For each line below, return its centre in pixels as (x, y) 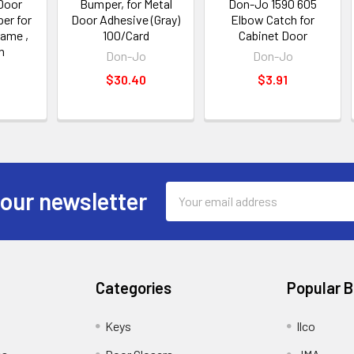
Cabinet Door (273, 35)
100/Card (126, 35)
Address (187, 209)
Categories (134, 287)
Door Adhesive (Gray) (126, 19)
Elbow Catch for (273, 19)
